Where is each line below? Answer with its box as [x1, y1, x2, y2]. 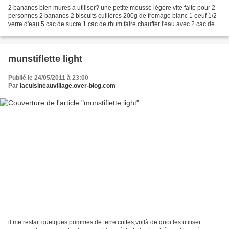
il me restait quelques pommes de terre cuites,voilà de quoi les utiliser [8, 219, 201, 226]
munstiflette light [8, 53, 82, 64]
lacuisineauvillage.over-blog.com [20, 82, 116, 89]
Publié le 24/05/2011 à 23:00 [8, 74, 88, 81]
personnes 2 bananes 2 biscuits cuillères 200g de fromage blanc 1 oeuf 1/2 [8, 12, 217, 19]
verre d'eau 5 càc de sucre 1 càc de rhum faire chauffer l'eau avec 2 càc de [8, 20, 215, 28]
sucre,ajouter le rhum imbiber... [8, 28, 94, 36]
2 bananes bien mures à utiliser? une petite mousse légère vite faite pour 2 [8, 4, 215, 11]
